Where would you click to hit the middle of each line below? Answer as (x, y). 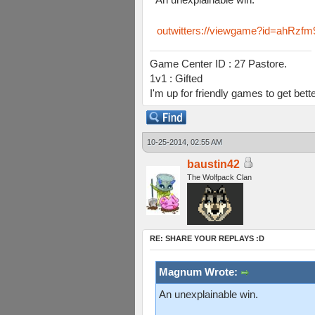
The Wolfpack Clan (219, 177)
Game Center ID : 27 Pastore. (218, 64)
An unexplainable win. (208, 294)
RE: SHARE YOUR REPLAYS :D (207, 238)
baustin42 (213, 164)
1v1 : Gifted (176, 78)
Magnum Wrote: (200, 272)
